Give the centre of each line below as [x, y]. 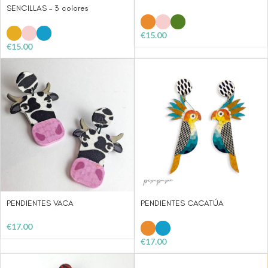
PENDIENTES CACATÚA [182, 203]
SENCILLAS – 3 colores [48, 8]
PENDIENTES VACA [40, 203]
